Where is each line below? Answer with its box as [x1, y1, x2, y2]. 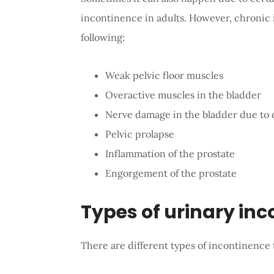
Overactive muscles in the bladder [105, 89, 261, 102]
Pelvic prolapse [105, 128, 174, 141]
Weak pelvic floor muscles [105, 69, 223, 82]
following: [81, 31, 125, 44]
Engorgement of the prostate [105, 167, 239, 180]
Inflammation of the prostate [105, 147, 235, 160]
